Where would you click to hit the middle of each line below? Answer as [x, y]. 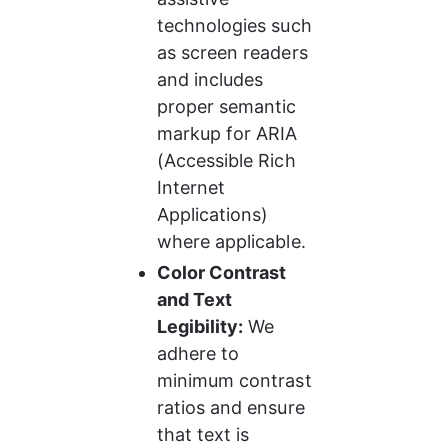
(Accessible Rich [228, 160]
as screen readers [234, 52]
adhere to [200, 353]
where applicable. [231, 241]
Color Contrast [223, 272]
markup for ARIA [229, 133]
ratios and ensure [233, 407]
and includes [212, 79]
